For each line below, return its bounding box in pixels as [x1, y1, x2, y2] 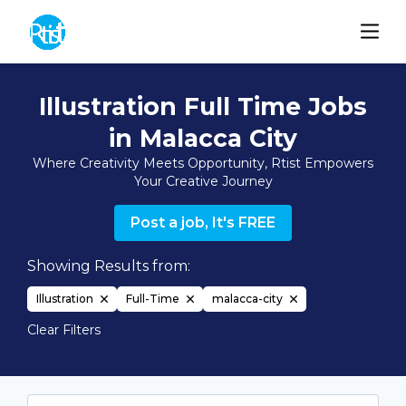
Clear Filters [27, 322, 101, 338]
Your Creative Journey [133, 173, 273, 189]
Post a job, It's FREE [130, 214, 275, 231]
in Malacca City [109, 123, 297, 153]
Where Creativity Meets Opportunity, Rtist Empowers [33, 155, 373, 171]
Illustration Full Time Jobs [39, 92, 367, 121]
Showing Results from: [27, 257, 190, 275]
